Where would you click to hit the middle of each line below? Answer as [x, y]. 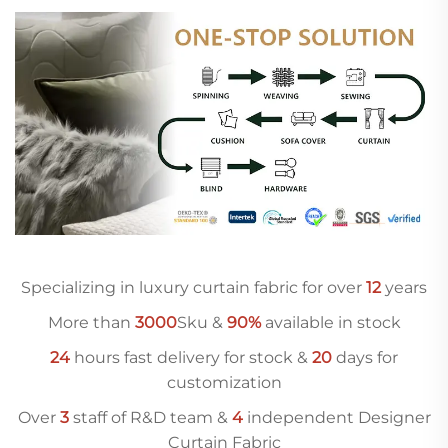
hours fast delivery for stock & [191, 357]
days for [367, 357]
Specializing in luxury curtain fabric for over [193, 287]
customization [224, 382]
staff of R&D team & [150, 417]
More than [91, 322]
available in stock [330, 322]
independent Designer [336, 417]
